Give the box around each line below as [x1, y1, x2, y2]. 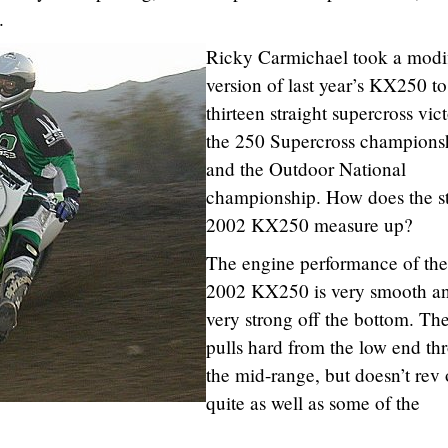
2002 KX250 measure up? [206, 212, 413, 237]
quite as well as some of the [206, 390, 420, 415]
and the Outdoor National [206, 156, 406, 181]
